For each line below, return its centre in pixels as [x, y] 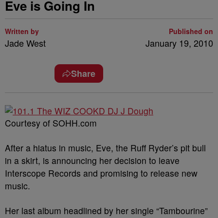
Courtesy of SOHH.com [51, 123]
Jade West [25, 43]
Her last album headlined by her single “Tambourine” [106, 210]
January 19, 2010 [179, 43]
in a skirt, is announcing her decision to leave [92, 160]
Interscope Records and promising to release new [101, 173]
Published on [191, 31]
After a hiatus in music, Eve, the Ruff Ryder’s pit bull [105, 148]
